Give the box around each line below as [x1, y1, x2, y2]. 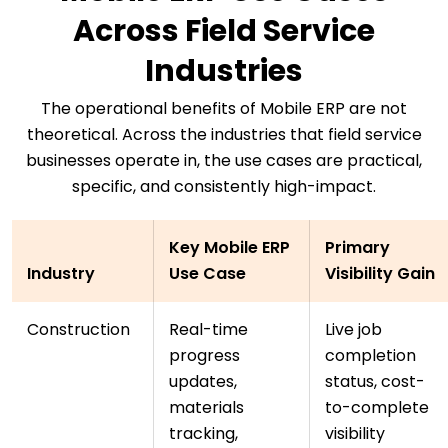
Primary [325, 236, 390, 260]
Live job [325, 318, 382, 342]
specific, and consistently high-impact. [72, 175, 376, 199]
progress [169, 344, 240, 368]
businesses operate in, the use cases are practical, [26, 149, 422, 173]
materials [169, 396, 244, 420]
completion [325, 344, 416, 368]
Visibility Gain [325, 262, 435, 286]
